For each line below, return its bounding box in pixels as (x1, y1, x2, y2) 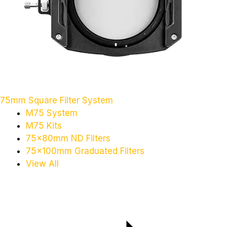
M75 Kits (26, 120, 62, 131)
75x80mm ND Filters (26, 133, 110, 143)
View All (26, 158, 59, 169)
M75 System (26, 107, 78, 118)
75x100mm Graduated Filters (26, 145, 144, 156)
